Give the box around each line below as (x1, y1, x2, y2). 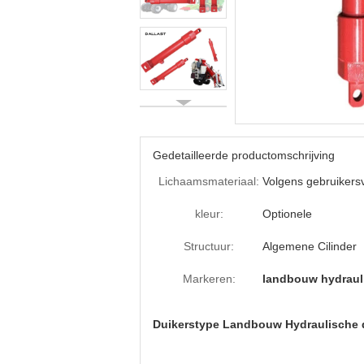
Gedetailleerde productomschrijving (153, 149, 335, 162)
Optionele (262, 207, 312, 220)
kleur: (194, 207, 223, 220)
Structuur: (184, 240, 234, 253)
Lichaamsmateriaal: (158, 175, 259, 188)
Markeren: (182, 272, 236, 285)
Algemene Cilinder (262, 240, 357, 253)
